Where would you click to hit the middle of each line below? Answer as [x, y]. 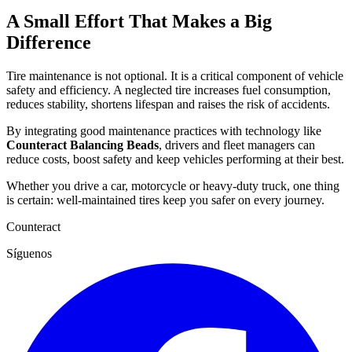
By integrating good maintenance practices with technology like [164, 131]
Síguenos [29, 254]
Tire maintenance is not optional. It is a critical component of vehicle [175, 76]
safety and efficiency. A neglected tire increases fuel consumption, [169, 90]
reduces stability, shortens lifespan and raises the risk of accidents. [168, 104]
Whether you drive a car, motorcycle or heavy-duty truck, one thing [173, 186]
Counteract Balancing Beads [82, 145]
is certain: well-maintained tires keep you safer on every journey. [165, 200]
